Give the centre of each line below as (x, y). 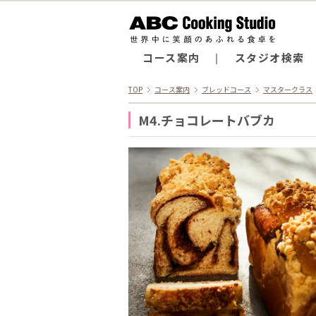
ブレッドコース (226, 89)
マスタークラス (288, 89)
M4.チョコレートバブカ (207, 120)
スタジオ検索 (269, 57)
